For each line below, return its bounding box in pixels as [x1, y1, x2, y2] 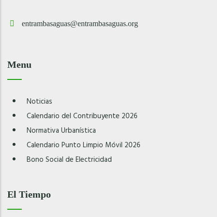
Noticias [27, 96, 52, 108]
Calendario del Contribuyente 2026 [27, 110, 138, 122]
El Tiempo [7, 189, 51, 200]
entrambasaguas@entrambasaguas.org [22, 19, 138, 28]
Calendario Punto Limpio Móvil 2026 [27, 139, 140, 151]
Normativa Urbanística [27, 125, 96, 137]
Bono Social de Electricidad [27, 154, 112, 166]
